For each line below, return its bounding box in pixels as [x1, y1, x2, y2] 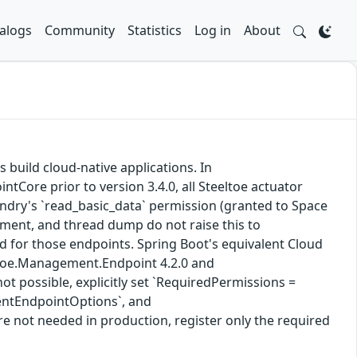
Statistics [127, 22, 182, 39]
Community [45, 22, 115, 39]
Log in [194, 22, 231, 39]
